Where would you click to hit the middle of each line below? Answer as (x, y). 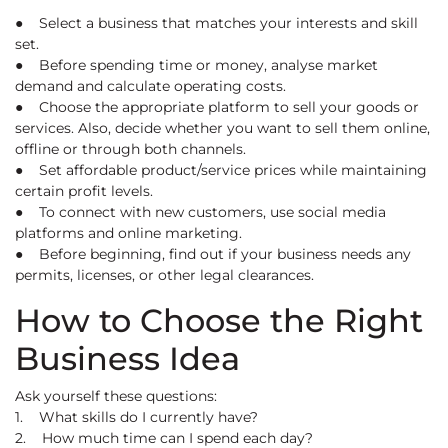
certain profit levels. (84, 191)
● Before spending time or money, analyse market (196, 65)
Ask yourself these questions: (116, 396)
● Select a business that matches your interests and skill (216, 23)
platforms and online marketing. (128, 233)
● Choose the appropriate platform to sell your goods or (217, 107)
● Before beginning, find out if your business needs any (213, 254)
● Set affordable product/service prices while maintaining (221, 170)
